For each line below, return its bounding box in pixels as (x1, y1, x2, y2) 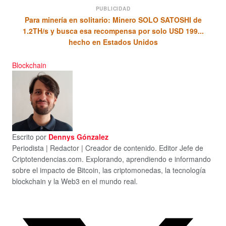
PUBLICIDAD (95, 5, 131, 12)
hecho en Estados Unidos (68, 36, 158, 47)
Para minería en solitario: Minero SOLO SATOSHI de (24, 14, 202, 25)
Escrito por (12, 132, 46, 142)
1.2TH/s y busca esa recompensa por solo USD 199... (22, 25, 204, 36)
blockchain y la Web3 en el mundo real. (12, 176, 138, 186)
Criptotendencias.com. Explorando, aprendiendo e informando (12, 154, 211, 164)
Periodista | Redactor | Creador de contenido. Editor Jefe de (12, 143, 203, 153)
